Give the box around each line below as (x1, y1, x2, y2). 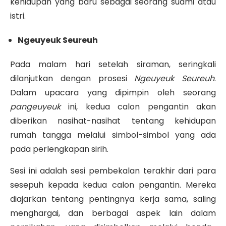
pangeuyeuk (10, 101, 61, 113)
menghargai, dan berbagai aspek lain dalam (10, 207, 216, 219)
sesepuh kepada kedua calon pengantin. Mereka (10, 179, 216, 191)
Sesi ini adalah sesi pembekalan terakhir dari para (10, 165, 216, 177)
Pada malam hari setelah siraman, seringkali (10, 59, 216, 71)
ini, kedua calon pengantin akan (61, 101, 216, 113)
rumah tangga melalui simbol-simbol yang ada (10, 129, 216, 141)
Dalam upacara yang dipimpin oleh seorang (10, 87, 216, 99)
